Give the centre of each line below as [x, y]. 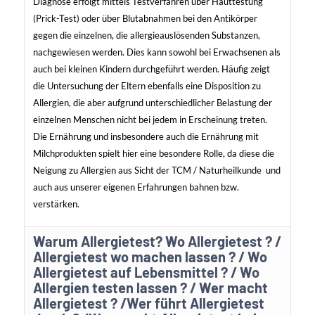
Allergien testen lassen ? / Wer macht [150, 288]
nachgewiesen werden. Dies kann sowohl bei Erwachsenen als [156, 52]
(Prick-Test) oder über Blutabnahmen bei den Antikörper [145, 19]
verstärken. [57, 204]
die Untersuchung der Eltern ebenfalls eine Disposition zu [147, 86]
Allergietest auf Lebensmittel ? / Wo [146, 272]
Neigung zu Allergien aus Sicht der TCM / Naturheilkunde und [156, 171]
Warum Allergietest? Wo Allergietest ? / [157, 242]
